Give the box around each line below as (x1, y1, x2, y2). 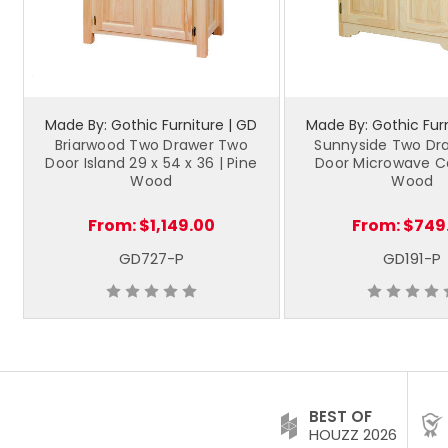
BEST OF (309, 406, 372, 428)
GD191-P (383, 247, 442, 269)
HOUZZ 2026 (309, 424, 397, 446)
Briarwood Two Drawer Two (54, 134, 248, 155)
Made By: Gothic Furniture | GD (45, 114, 258, 135)
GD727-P (118, 247, 184, 269)
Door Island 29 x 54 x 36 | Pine (45, 152, 258, 173)
